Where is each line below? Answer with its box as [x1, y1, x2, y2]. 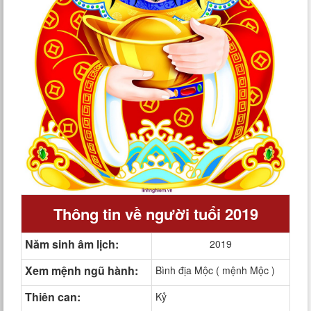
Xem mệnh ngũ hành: [25, 262, 138, 279]
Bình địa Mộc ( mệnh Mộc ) [155, 263, 275, 278]
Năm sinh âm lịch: [25, 236, 119, 253]
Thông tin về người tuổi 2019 [53, 203, 258, 226]
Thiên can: [25, 289, 81, 305]
